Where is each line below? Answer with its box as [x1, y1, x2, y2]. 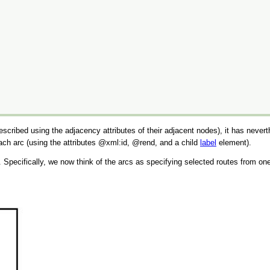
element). [216, 137, 251, 147]
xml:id [106, 137, 127, 147]
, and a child [155, 137, 200, 147]
